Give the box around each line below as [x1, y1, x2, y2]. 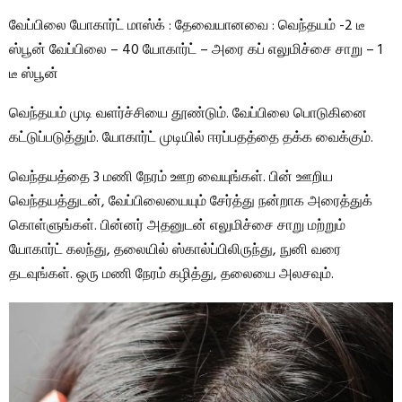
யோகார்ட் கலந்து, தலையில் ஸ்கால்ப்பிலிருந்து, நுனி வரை [9, 239, 341, 262]
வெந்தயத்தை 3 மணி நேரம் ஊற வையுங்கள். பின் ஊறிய [9, 166, 333, 189]
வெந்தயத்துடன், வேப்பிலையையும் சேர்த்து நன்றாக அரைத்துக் [9, 190, 372, 214]
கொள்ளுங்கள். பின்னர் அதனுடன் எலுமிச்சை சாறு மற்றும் [9, 214, 345, 238]
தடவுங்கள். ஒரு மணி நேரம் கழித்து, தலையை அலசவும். [9, 263, 334, 286]
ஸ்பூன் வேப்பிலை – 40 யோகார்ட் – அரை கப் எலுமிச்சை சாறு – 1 [9, 39, 382, 62]
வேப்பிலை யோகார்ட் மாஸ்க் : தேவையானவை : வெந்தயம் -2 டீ [9, 14, 365, 38]
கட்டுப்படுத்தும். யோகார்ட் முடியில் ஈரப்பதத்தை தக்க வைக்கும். [9, 127, 373, 150]
